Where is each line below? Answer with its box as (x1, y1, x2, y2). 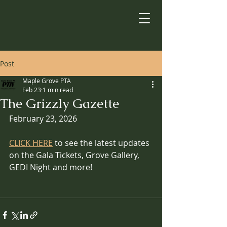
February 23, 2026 (9, 113, 77, 124)
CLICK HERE (9, 137, 53, 148)
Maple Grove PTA (22, 77, 71, 85)
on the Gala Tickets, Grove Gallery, (9, 149, 141, 161)
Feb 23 (22, 86, 41, 94)
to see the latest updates (53, 137, 152, 148)
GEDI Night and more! (9, 162, 94, 173)
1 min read (43, 86, 73, 94)
